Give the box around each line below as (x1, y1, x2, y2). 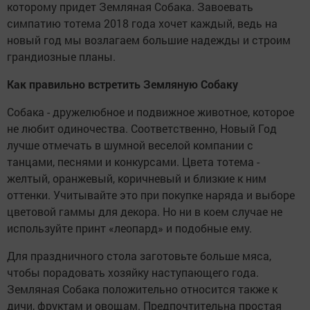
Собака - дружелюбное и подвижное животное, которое (7, 104, 294, 119)
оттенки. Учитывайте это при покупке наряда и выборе (7, 188, 295, 202)
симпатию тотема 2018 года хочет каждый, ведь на (7, 16, 277, 30)
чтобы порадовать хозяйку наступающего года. (7, 265, 259, 280)
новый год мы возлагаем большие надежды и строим (7, 33, 291, 47)
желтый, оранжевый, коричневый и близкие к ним (7, 171, 266, 185)
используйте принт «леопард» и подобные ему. (7, 221, 252, 235)
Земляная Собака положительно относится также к (7, 282, 277, 296)
